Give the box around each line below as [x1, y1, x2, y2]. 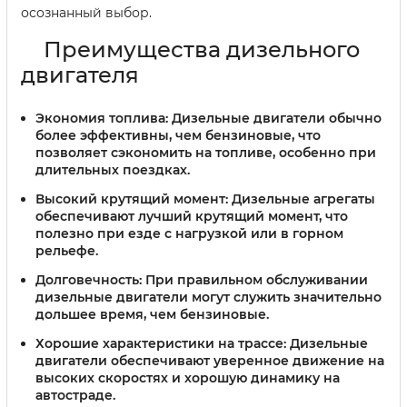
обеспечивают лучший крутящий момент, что [35, 208, 348, 225]
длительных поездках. [35, 162, 190, 179]
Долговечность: [35, 271, 142, 288]
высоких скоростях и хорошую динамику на [35, 369, 340, 386]
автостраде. [35, 386, 115, 403]
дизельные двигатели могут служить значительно [35, 288, 382, 305]
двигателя [21, 62, 139, 89]
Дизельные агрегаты [228, 191, 375, 208]
